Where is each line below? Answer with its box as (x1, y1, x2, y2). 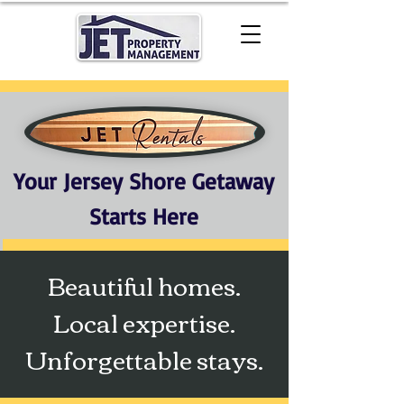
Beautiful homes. (48, 262, 241, 308)
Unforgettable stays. (25, 336, 263, 381)
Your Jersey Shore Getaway (14, 167, 274, 195)
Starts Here (89, 202, 198, 230)
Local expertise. (53, 299, 235, 344)
